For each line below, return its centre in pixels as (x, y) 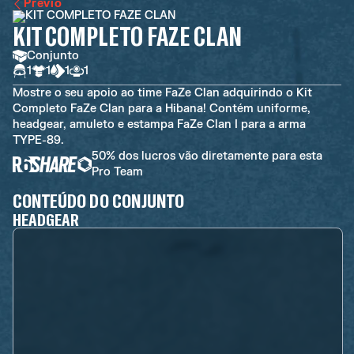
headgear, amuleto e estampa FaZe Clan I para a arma (159, 124)
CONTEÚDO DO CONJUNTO (98, 200)
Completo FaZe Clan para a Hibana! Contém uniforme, (162, 109)
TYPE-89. (38, 140)
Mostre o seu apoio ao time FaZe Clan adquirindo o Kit (162, 93)
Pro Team (117, 172)
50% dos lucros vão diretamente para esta (207, 156)
